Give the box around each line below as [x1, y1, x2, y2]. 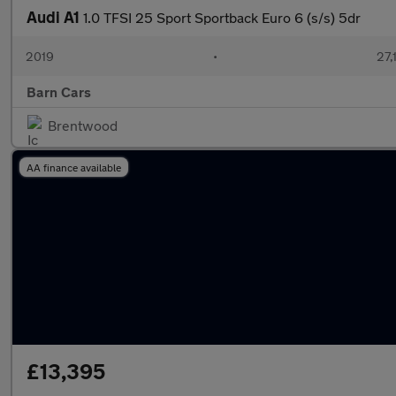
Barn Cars [27, 83, 91, 100]
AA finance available [27, 161, 121, 173]
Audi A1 [27, 7, 83, 27]
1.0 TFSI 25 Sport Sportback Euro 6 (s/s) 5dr [83, 9, 361, 26]
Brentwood [48, 117, 118, 133]
